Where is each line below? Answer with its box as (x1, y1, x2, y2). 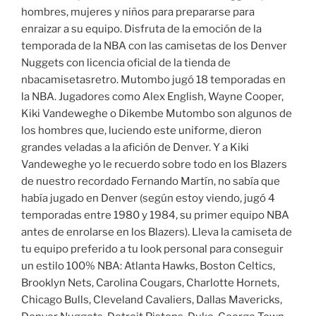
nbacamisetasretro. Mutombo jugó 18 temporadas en (21, 73, 286, 86)
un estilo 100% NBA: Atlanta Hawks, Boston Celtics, (21, 259, 275, 272)
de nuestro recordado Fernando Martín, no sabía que (21, 174, 280, 188)
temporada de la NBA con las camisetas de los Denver (21, 39, 287, 52)
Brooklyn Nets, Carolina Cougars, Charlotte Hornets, (21, 276, 279, 289)
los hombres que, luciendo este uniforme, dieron (21, 123, 262, 137)
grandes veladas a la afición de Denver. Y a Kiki (21, 140, 249, 154)
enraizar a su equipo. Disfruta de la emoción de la (21, 22, 262, 35)
